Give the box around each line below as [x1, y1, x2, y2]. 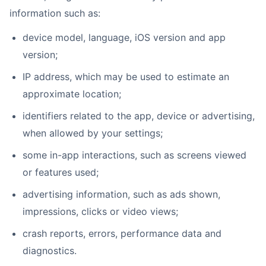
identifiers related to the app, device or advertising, [23, 110, 255, 122]
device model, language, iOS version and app [23, 31, 226, 43]
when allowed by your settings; [23, 127, 163, 139]
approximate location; [23, 88, 121, 100]
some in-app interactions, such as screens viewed [23, 149, 246, 161]
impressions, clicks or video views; [23, 205, 178, 217]
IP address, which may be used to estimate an [23, 71, 229, 83]
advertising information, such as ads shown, [23, 188, 220, 200]
